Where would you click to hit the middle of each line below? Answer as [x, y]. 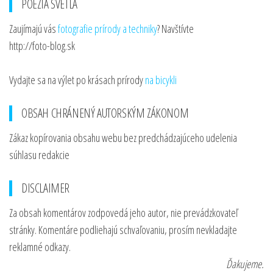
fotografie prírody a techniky [108, 29]
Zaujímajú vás [34, 29]
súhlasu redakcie [39, 155]
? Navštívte [175, 29]
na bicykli [161, 80]
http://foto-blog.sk [42, 46]
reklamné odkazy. [40, 247]
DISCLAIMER [45, 188]
